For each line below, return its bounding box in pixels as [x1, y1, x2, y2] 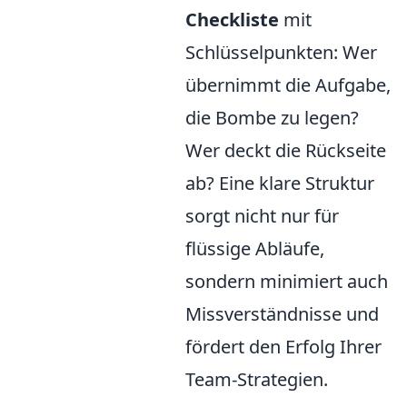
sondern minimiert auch [185, 269, 388, 294]
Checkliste [185, 7, 279, 33]
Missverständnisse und [185, 302, 379, 327]
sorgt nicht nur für [185, 203, 339, 229]
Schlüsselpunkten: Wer [185, 40, 377, 65]
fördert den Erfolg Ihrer [185, 334, 382, 360]
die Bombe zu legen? [185, 105, 359, 131]
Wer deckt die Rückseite [185, 138, 386, 164]
